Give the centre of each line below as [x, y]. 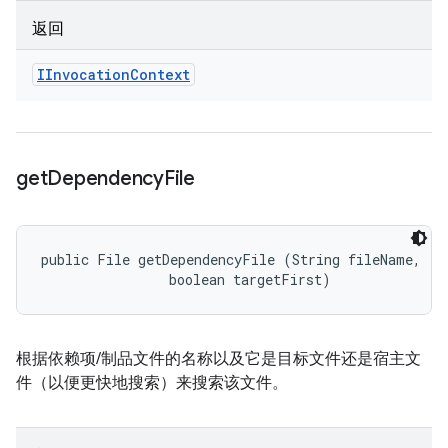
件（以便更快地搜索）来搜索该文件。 [152, 383]
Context [160, 74]
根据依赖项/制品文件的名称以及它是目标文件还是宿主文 [218, 359]
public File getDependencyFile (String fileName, [235, 259]
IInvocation [83, 74]
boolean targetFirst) [186, 279]
